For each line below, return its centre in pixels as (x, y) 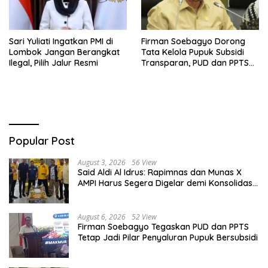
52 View (144, 217)
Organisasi (99, 194)
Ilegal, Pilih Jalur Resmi (54, 63)
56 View (144, 162)
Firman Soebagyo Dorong (193, 41)
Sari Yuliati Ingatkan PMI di (61, 41)
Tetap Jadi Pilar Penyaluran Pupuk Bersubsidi (168, 237)
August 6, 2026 (102, 217)
